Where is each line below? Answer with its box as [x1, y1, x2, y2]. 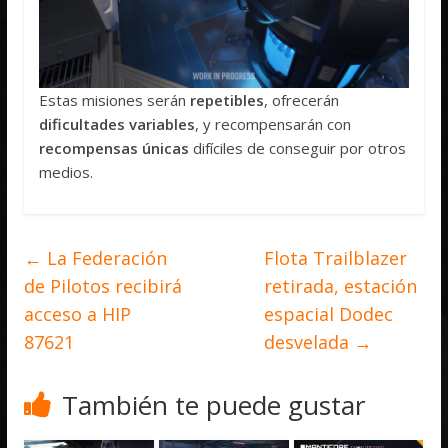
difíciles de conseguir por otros [189, 137, 407, 158]
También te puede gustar [62, 386, 366, 423]
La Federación [42, 245, 168, 270]
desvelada [263, 329, 354, 354]
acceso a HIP [24, 301, 132, 326]
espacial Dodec [263, 301, 393, 326]
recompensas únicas [39, 137, 190, 158]
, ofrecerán [264, 89, 340, 110]
